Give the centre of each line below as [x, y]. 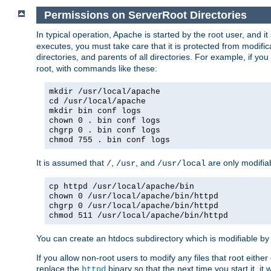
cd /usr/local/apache [97, 102]
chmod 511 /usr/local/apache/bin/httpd [139, 216]
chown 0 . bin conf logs [105, 121]
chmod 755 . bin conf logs [109, 140]
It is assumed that [71, 163]
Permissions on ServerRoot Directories [145, 15]
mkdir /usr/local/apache [105, 92]
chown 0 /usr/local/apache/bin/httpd [134, 197]
